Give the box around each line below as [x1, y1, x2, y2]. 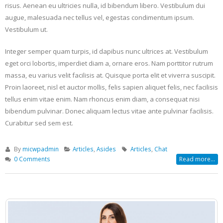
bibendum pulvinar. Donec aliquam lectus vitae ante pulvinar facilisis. [5, 107, 214, 116]
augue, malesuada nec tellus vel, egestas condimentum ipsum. [5, 13, 194, 22]
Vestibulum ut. [5, 25, 48, 34]
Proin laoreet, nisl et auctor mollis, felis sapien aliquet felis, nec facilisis [5, 83, 218, 92]
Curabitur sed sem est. [5, 118, 73, 128]
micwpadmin [22, 145, 59, 153]
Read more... [179, 155, 215, 164]
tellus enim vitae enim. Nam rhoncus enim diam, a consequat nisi [5, 95, 200, 104]
